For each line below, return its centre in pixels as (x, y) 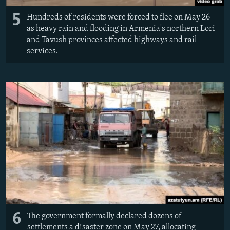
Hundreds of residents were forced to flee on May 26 (118, 18)
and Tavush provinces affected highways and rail (112, 40)
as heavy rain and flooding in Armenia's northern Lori (121, 29)
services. (42, 52)
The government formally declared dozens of (104, 216)
